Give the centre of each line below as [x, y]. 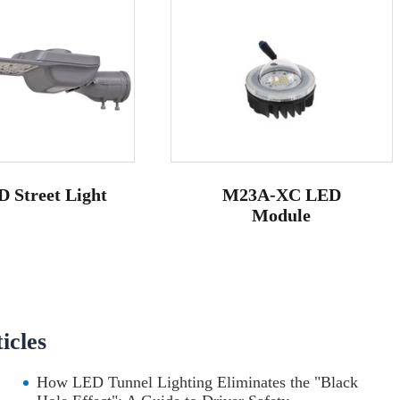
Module [282, 216]
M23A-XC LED [281, 195]
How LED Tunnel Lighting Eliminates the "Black [198, 383]
